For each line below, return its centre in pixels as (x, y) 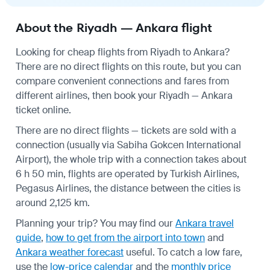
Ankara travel (205, 223)
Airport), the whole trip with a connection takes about (131, 159)
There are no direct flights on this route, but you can (128, 66)
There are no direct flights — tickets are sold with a (126, 130)
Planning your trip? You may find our (96, 223)
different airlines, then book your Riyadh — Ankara (124, 95)
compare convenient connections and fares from (122, 81)
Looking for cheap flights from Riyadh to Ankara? (123, 52)
